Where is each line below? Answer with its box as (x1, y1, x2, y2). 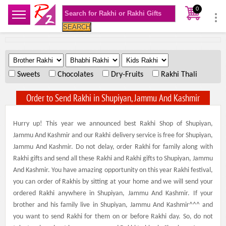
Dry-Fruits (111, 71, 143, 79)
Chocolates (58, 71, 93, 79)
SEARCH (63, 23, 90, 31)
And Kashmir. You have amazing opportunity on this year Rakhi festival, (13, 166, 213, 174)
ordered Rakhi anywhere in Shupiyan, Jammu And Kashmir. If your (13, 190, 213, 197)
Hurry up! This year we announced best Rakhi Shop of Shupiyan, (13, 120, 213, 128)
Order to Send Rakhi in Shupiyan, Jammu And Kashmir (26, 91, 200, 104)
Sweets (17, 71, 40, 79)
